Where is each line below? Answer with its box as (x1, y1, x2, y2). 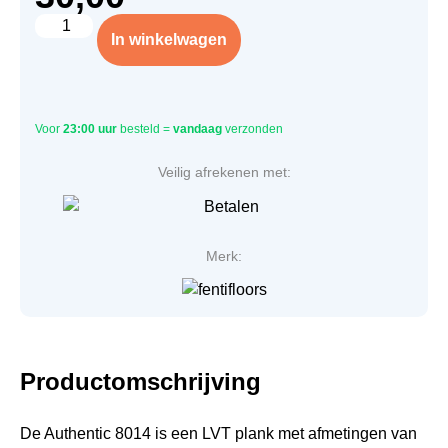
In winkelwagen (111, 31, 228, 48)
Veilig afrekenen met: (157, 164, 291, 180)
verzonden (222, 122, 283, 136)
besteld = (117, 122, 173, 136)
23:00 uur (63, 122, 117, 136)
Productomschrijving (20, 367, 261, 395)
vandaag (173, 122, 222, 136)
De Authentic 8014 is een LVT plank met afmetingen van (20, 424, 417, 442)
